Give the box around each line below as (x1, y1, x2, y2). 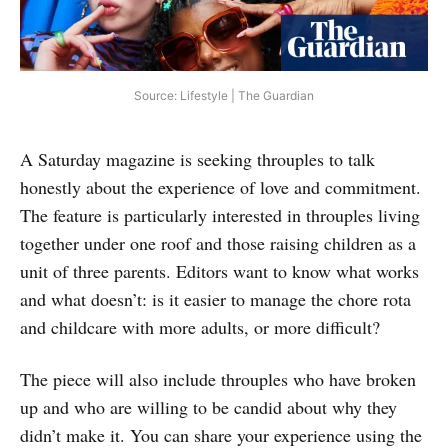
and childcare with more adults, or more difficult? (20, 315, 380, 340)
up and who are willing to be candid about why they (20, 395, 397, 420)
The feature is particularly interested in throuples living (20, 203, 420, 228)
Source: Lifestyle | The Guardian (134, 88, 314, 104)
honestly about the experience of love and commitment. (20, 175, 421, 200)
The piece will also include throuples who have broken (20, 367, 416, 392)
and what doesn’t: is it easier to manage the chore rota (20, 287, 411, 312)
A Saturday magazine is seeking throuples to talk (20, 147, 375, 172)
